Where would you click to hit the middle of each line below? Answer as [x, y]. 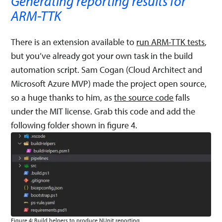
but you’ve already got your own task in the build [102, 55]
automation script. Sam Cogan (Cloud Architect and [107, 69]
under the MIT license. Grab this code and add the [103, 111]
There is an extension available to [74, 42]
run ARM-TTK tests [171, 42]
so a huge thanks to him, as [63, 97]
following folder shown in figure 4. [74, 125]
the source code [144, 97]
